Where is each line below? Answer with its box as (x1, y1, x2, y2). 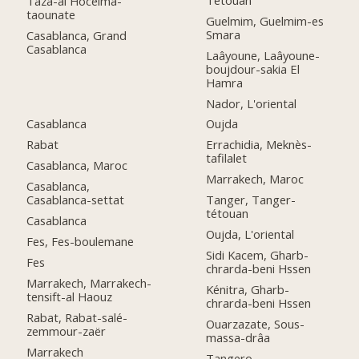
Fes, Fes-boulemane (26, 232, 135, 249)
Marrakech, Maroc (206, 171, 305, 188)
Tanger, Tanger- (206, 192, 296, 208)
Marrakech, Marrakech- (26, 274, 152, 291)
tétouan (206, 205, 249, 222)
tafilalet (206, 150, 248, 167)
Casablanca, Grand (26, 26, 127, 43)
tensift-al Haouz (26, 288, 113, 305)
